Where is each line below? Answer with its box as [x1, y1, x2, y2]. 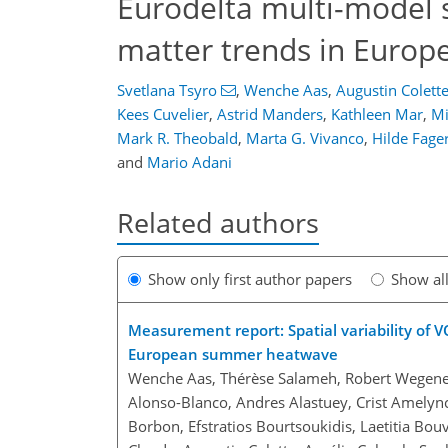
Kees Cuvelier [117, 104, 209, 124]
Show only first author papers [148, 269, 352, 290]
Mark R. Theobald [117, 128, 238, 148]
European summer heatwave [128, 344, 338, 365]
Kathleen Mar [331, 104, 423, 124]
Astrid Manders [217, 104, 323, 124]
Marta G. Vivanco [246, 128, 364, 148]
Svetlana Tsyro [117, 80, 217, 100]
